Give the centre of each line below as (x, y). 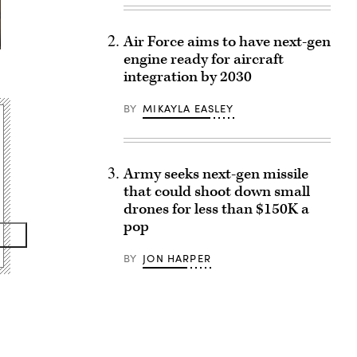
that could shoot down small (216, 192)
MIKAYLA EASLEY (188, 108)
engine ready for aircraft (203, 59)
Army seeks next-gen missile (216, 174)
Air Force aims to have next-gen (227, 42)
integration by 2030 (187, 77)
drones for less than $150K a (216, 209)
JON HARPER (177, 258)
